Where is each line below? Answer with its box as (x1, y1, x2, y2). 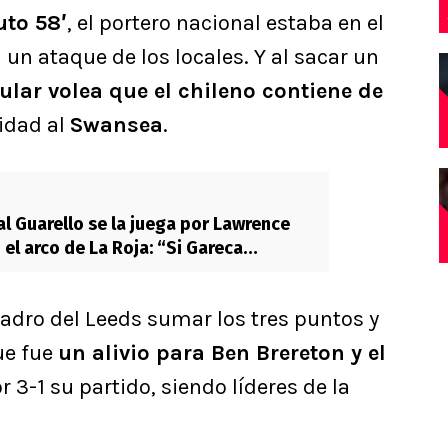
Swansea (70, 112, 163, 139)
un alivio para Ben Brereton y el (58, 340, 386, 367)
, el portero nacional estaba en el (67, 10, 384, 37)
